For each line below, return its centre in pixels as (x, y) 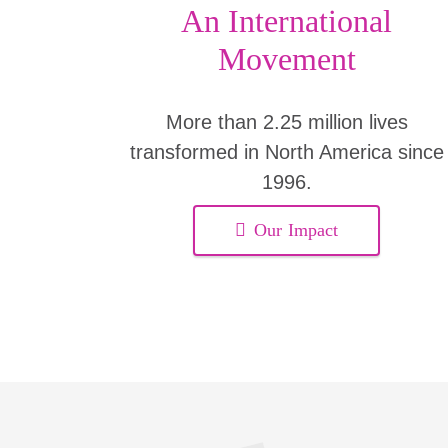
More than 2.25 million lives (286, 121)
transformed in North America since (286, 151)
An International (287, 20)
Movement (286, 58)
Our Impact (296, 229)
